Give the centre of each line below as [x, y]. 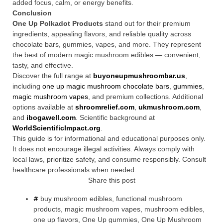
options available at [44, 107]
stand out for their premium [147, 23]
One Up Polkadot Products [58, 23]
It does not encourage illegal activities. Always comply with [104, 149]
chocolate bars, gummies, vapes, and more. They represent [107, 44]
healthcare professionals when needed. [74, 170]
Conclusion [32, 13]
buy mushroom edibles [76, 199]
